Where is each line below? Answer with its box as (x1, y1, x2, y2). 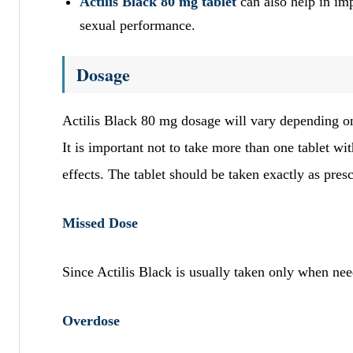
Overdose (62, 312, 120, 329)
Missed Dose (62, 214, 138, 231)
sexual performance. (80, 17, 195, 33)
